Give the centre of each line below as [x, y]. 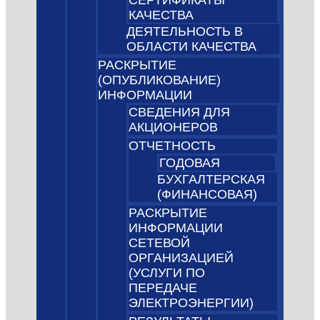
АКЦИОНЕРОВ [174, 127]
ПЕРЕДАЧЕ [163, 288]
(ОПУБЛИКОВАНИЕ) [160, 80]
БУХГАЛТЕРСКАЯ [211, 180]
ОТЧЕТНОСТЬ [172, 146]
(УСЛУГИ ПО [167, 273]
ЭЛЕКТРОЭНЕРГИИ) [191, 303]
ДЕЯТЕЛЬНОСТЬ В [185, 32]
